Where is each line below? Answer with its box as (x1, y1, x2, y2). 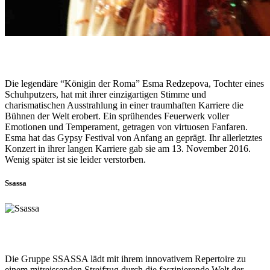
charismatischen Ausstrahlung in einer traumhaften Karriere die (5, 100, 243, 111)
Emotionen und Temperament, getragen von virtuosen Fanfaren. (5, 122, 248, 133)
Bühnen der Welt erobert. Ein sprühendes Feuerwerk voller (5, 111, 229, 122)
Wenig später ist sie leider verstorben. (5, 154, 146, 165)
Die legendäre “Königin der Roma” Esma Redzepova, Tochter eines (5, 78, 264, 89)
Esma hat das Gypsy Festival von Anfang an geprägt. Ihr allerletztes (5, 133, 262, 143)
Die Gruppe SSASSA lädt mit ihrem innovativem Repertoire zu (5, 254, 246, 265)
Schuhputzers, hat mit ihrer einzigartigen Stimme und (5, 89, 206, 100)
